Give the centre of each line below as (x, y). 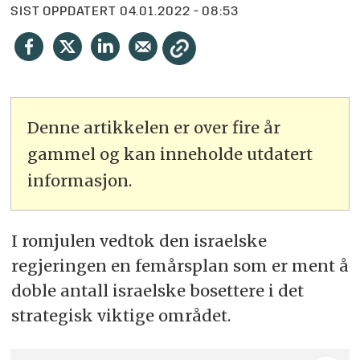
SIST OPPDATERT (63, 12)
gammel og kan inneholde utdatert (170, 153)
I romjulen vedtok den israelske (139, 240)
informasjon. (80, 180)
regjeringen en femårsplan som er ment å (180, 265)
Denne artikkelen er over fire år (154, 127)
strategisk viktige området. (121, 315)
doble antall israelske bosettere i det (157, 290)
